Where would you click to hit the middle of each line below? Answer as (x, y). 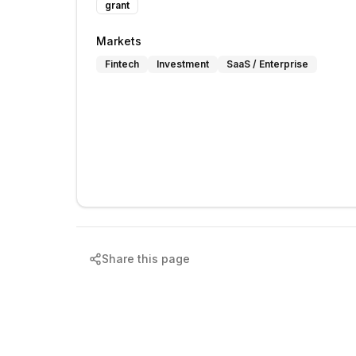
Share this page (146, 259)
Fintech (122, 64)
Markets (119, 41)
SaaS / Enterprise (267, 64)
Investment (183, 64)
